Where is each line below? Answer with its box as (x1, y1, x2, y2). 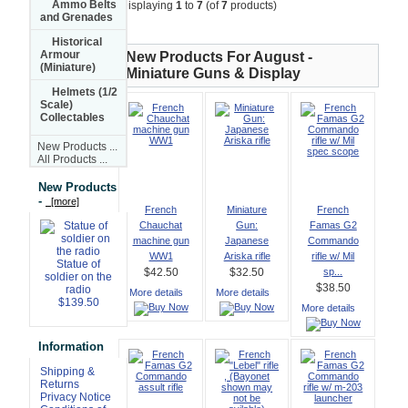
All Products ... (37, 152, 107, 166)
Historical (52, 35, 102, 48)
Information (38, 339, 104, 353)
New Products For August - (126, 48, 313, 65)
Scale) (40, 97, 73, 111)
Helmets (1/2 (52, 85, 117, 98)
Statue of (56, 258, 100, 271)
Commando (307, 234, 359, 246)
